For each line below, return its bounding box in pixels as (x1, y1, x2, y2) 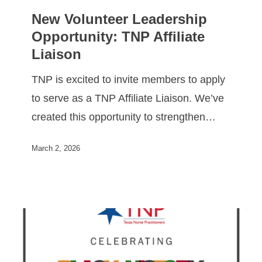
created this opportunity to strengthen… (32, 111, 216, 123)
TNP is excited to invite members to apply (32, 74, 226, 86)
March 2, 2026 (32, 143, 81, 153)
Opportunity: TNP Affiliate (32, 29, 205, 45)
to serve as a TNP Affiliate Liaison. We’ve (32, 92, 225, 105)
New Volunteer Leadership (32, 11, 208, 27)
